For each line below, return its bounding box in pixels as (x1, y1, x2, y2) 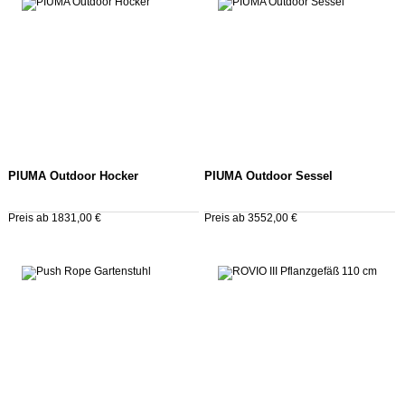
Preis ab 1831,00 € (8, 212, 101, 224)
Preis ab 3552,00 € (203, 212, 297, 224)
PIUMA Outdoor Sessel (203, 170, 333, 184)
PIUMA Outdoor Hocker (8, 170, 138, 184)
